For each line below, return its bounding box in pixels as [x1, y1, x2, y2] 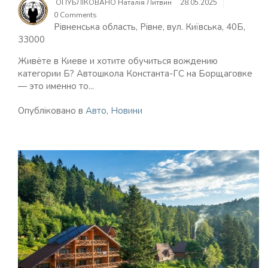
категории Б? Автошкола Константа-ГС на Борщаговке [18, 68, 252, 80]
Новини [111, 105, 142, 117]
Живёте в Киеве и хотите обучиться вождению [18, 55, 218, 67]
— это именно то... [18, 80, 94, 92]
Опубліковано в [18, 105, 86, 117]
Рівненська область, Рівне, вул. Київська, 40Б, [54, 21, 245, 33]
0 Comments [54, 10, 97, 20]
